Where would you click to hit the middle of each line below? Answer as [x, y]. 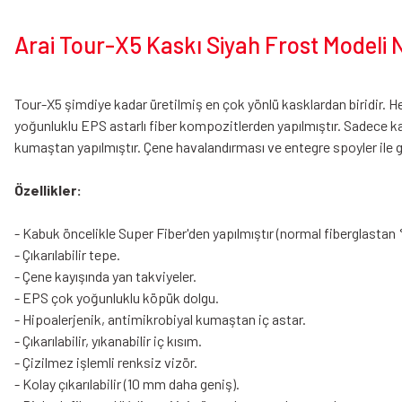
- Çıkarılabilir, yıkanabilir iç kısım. [108, 341]
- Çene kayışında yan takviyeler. [105, 276]
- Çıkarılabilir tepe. [67, 254]
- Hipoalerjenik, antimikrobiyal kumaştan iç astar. [160, 319]
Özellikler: [48, 190]
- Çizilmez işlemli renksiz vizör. [106, 362]
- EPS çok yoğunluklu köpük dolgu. [117, 297]
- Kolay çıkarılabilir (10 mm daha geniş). [127, 384]
